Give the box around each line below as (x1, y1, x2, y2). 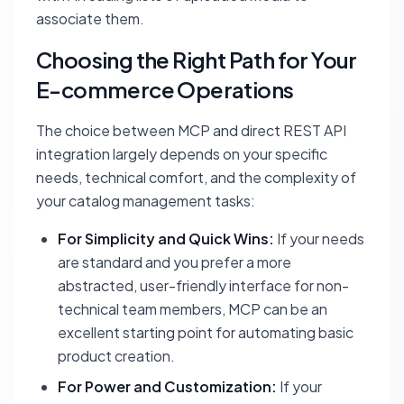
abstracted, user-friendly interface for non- (58, 276, 349, 296)
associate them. (36, 9, 144, 29)
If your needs (274, 229, 364, 249)
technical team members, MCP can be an (58, 299, 327, 319)
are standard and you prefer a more (58, 252, 291, 272)
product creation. (58, 346, 175, 366)
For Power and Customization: (58, 377, 277, 397)
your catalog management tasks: (36, 191, 255, 211)
